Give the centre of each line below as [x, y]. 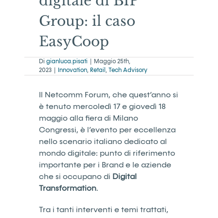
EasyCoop [74, 41]
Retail [98, 70]
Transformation [68, 188]
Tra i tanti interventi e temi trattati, [104, 209]
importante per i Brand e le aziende [105, 165]
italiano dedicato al [130, 141]
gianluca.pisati [67, 62]
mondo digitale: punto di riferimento [107, 153]
